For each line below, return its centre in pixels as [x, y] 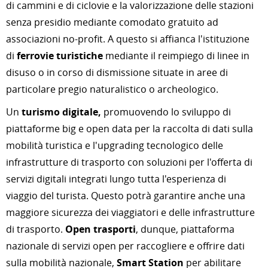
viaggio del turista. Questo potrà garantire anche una [126, 196]
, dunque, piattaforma [185, 229]
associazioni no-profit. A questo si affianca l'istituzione [128, 39]
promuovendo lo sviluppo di [166, 112]
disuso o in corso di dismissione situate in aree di [117, 72]
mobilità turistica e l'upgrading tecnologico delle [115, 145]
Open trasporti [100, 229]
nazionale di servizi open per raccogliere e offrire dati [125, 246]
